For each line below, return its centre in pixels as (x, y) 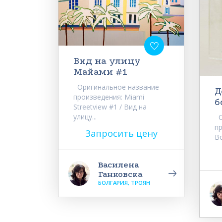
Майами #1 (100, 72)
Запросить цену (121, 133)
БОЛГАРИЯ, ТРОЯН (124, 182)
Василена (119, 165)
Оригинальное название (116, 87)
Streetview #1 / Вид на (110, 107)
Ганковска (120, 174)
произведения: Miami (109, 97)
